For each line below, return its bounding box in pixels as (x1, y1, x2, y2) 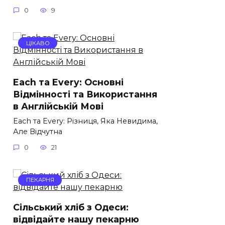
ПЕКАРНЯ (26, 176, 54, 184)
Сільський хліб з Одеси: (13, 202, 129, 213)
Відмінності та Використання (13, 88, 157, 99)
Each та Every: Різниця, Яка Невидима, (13, 116, 158, 126)
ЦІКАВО (26, 39, 50, 47)
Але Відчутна (13, 127, 62, 136)
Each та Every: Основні (13, 76, 124, 87)
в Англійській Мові (13, 100, 103, 111)
